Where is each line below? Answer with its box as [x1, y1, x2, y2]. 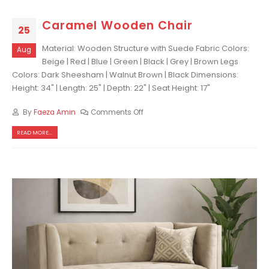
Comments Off [91, 107, 144, 118]
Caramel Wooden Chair [42, 17, 193, 34]
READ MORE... [17, 128, 53, 137]
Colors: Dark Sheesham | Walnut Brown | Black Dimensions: [12, 68, 238, 80]
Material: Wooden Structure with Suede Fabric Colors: [42, 42, 249, 54]
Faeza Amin [33, 107, 76, 118]
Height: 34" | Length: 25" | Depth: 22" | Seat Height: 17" [12, 82, 210, 94]
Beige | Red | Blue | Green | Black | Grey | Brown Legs [42, 55, 238, 67]
